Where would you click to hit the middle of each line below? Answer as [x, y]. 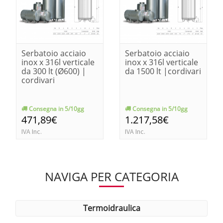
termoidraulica [114, 208]
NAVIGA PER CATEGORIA [111, 176]
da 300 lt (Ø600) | [54, 71]
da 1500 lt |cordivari [163, 71]
